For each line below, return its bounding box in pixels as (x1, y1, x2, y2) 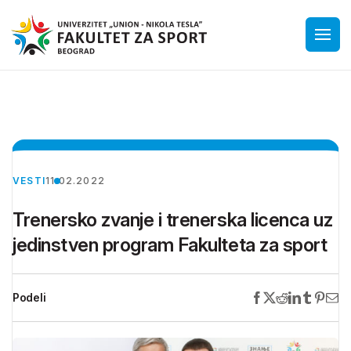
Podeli (13, 291, 46, 304)
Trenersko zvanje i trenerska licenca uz (13, 208, 333, 231)
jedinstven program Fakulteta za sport (13, 233, 327, 256)
